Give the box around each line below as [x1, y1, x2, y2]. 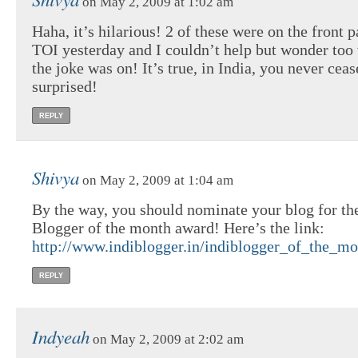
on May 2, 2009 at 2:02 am [89, 332, 244, 348]
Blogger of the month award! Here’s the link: [32, 219, 324, 237]
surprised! [32, 78, 97, 96]
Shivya [32, 165, 79, 190]
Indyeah [32, 324, 89, 349]
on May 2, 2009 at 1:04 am [79, 173, 233, 189]
